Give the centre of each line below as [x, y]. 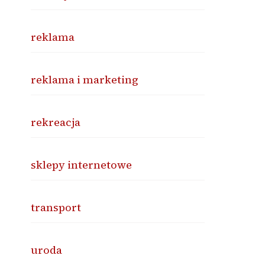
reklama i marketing [85, 80]
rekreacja [56, 122]
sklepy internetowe [82, 165]
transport [56, 207]
